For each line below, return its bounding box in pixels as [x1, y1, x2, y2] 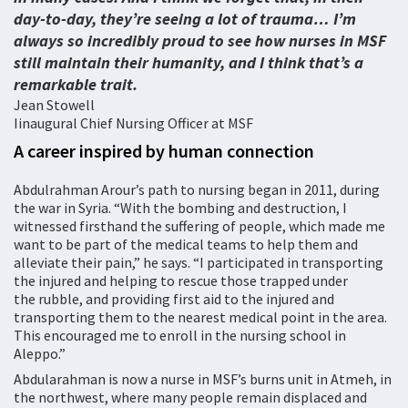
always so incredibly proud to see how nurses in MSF [14, 30, 386, 51]
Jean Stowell [14, 96, 95, 114]
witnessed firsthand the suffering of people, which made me [14, 217, 385, 235]
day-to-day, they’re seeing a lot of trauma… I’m [14, 8, 356, 29]
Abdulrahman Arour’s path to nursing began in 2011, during [14, 180, 380, 199]
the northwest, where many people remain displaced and [14, 388, 367, 406]
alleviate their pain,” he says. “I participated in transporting [14, 253, 383, 271]
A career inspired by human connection [14, 139, 318, 162]
